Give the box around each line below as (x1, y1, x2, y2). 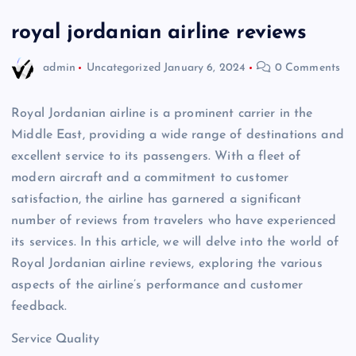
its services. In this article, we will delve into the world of (11, 236, 339, 250)
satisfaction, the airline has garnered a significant (11, 193, 302, 207)
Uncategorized (87, 61, 161, 74)
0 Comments (271, 61, 341, 74)
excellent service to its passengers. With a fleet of (11, 150, 301, 164)
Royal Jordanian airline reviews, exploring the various (11, 257, 323, 271)
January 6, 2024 (164, 61, 246, 74)
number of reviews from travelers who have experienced (11, 215, 337, 228)
